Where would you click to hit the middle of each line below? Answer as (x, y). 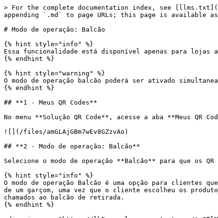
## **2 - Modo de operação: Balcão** (72, 146)
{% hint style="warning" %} (54, 73)
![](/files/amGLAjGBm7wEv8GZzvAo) (66, 132)
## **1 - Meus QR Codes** (51, 102)
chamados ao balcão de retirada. (64, 197)
